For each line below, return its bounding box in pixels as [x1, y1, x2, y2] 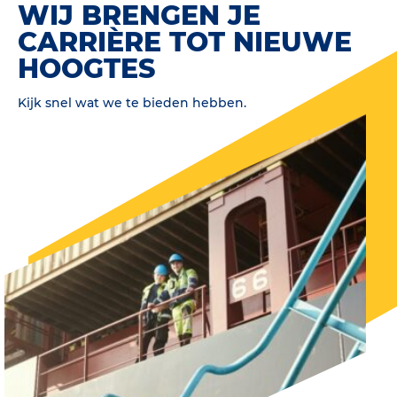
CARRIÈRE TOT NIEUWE [18, 25, 352, 58]
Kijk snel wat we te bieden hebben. [18, 94, 246, 111]
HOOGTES [18, 51, 155, 85]
